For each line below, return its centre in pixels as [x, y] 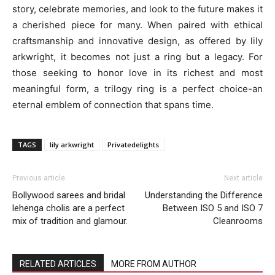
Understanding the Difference [204, 196]
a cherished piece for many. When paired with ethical [137, 25]
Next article [243, 178]
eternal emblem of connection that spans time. [113, 105]
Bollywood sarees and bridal [69, 196]
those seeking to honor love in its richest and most [137, 73]
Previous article [39, 178]
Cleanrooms [238, 221]
